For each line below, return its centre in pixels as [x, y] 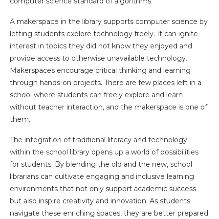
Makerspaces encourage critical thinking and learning [100, 70]
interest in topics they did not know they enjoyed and [101, 46]
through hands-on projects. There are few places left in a [106, 82]
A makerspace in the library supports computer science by [109, 21]
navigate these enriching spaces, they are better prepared [109, 213]
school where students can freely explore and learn [96, 95]
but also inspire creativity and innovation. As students [100, 201]
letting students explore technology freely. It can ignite [104, 33]
